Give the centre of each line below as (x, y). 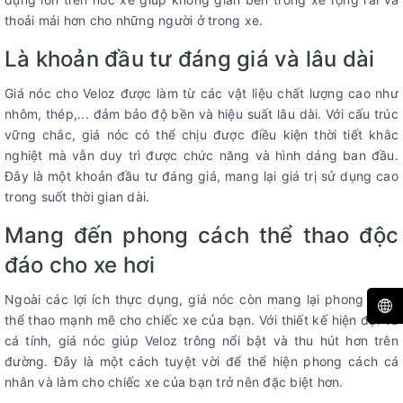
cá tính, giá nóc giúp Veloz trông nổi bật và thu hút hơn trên (201, 340)
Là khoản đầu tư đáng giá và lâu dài (190, 58)
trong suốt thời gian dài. (77, 196)
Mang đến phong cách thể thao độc (201, 235)
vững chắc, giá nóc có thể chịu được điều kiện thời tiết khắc (201, 134)
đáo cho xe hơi (80, 264)
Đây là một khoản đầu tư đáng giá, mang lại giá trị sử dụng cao (201, 175)
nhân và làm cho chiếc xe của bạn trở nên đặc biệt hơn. (174, 381)
